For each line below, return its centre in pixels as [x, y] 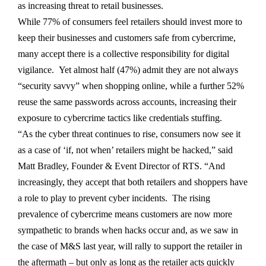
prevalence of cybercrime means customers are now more [125, 214]
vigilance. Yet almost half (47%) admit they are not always [128, 70]
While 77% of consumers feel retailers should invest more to [130, 22]
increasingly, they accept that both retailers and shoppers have [133, 182]
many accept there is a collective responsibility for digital [123, 54]
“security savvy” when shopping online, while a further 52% [131, 86]
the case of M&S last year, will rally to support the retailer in [130, 246]
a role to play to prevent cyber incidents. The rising [114, 198]
